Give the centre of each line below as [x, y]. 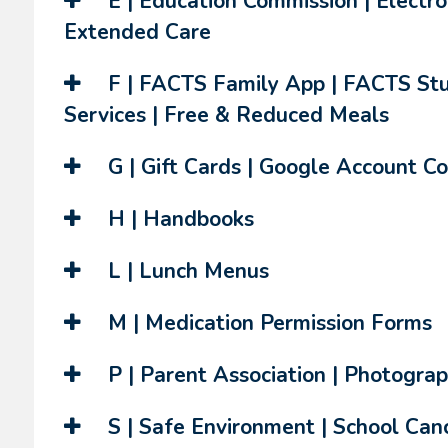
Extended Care [137, 32]
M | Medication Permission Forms [266, 323]
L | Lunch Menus [185, 271]
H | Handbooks [177, 219]
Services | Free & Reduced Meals [226, 115]
